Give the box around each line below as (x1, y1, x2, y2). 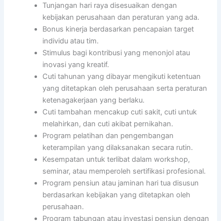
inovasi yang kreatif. (42, 60, 110, 69)
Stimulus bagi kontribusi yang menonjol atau (42, 48, 190, 57)
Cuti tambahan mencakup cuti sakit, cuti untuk (42, 107, 197, 116)
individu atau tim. (42, 36, 99, 45)
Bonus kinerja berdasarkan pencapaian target (42, 24, 194, 34)
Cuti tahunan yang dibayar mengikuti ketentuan (42, 72, 201, 81)
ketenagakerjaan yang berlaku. (42, 95, 145, 105)
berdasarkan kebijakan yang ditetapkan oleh (42, 190, 191, 199)
